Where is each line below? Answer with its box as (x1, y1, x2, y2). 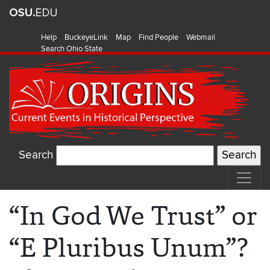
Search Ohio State (41, 44, 102, 54)
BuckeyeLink (64, 33, 108, 42)
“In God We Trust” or (9, 198, 257, 234)
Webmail (186, 33, 215, 42)
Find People (139, 33, 178, 42)
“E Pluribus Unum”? (9, 230, 248, 266)
